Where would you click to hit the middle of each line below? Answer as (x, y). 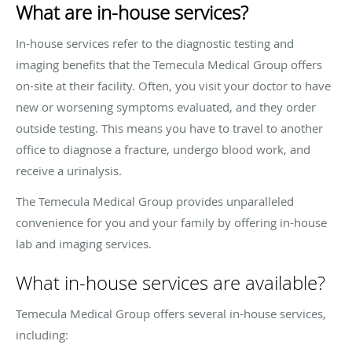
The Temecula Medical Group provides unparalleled (155, 201)
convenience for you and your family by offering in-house (171, 222)
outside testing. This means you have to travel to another (169, 128)
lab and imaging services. (84, 243)
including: (42, 334)
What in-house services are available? (170, 282)
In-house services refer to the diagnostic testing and (155, 43)
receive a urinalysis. (69, 170)
